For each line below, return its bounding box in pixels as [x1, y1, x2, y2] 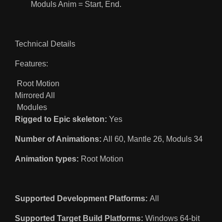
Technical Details [15, 40, 75, 49]
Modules [15, 103, 47, 112]
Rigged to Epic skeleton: [15, 115, 107, 124]
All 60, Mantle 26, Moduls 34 [102, 135, 203, 144]
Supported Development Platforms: [15, 194, 148, 203]
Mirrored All [15, 91, 55, 100]
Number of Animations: [15, 135, 102, 144]
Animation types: [15, 155, 79, 164]
